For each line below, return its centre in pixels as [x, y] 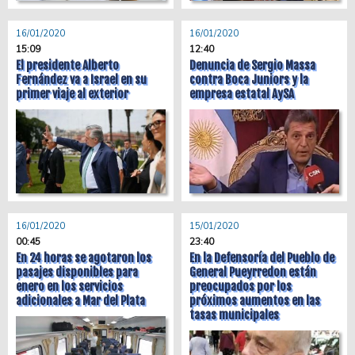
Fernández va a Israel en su [81, 80]
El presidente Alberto [67, 65]
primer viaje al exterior [72, 94]
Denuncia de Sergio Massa [252, 65]
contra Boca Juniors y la [249, 80]
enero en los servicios [69, 286]
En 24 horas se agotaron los [84, 258]
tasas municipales [234, 315]
